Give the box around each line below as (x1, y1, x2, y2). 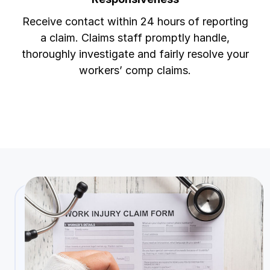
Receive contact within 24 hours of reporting (22, 15, 248, 28)
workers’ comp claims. (79, 64, 191, 77)
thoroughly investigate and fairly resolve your (21, 48, 249, 61)
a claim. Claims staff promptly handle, (40, 31, 230, 45)
